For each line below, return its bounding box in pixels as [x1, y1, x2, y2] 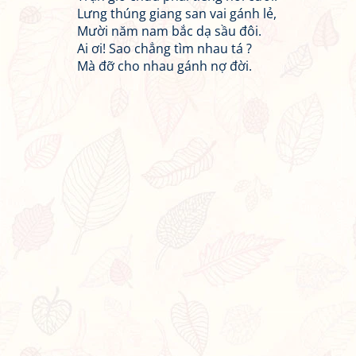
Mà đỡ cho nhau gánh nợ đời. [77, 57, 252, 75]
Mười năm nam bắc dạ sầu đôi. [77, 22, 261, 40]
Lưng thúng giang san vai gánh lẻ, [77, 5, 277, 22]
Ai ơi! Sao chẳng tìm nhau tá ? [77, 40, 252, 57]
